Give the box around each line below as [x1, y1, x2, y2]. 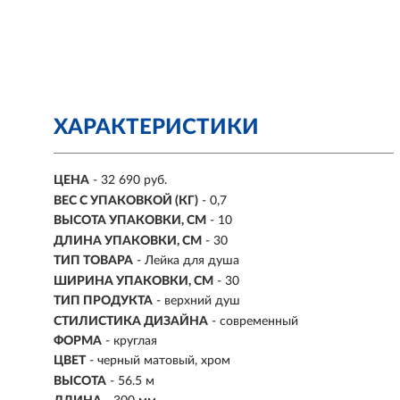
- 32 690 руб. [93, 174, 167, 187]
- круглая [105, 334, 157, 347]
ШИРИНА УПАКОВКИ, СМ [54, 274, 213, 287]
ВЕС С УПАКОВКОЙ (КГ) [54, 194, 198, 207]
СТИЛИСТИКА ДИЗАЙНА [54, 314, 208, 328]
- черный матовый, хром [89, 354, 230, 368]
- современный [212, 314, 298, 328]
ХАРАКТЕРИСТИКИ [54, 117, 259, 138]
